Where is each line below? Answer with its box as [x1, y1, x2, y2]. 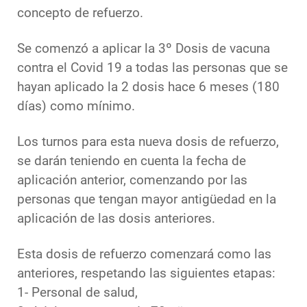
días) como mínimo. [17, 99, 135, 114]
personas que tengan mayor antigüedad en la [17, 192, 276, 208]
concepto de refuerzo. [17, 5, 143, 21]
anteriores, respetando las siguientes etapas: [17, 266, 275, 282]
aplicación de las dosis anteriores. [17, 211, 215, 227]
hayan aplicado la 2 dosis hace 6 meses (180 [17, 79, 280, 95]
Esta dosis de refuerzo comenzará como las [17, 247, 271, 262]
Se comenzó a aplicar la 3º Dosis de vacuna [17, 41, 270, 57]
